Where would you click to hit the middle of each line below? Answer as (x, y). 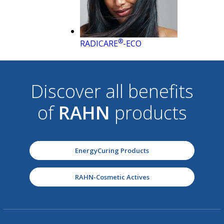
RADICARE (99, 44)
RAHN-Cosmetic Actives (112, 177)
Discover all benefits (112, 91)
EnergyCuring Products (112, 151)
